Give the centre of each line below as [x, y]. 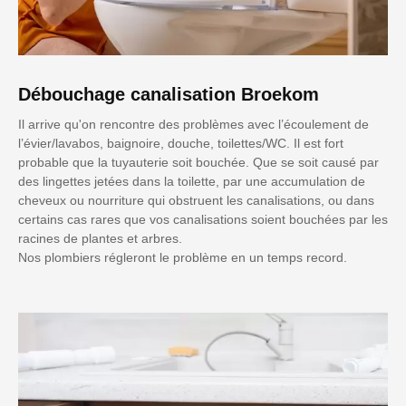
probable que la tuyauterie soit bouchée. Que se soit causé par [198, 162]
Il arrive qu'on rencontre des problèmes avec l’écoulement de [193, 124]
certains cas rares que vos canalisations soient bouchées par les [203, 219]
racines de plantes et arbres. [100, 238]
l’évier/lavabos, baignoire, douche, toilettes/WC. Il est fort [181, 143]
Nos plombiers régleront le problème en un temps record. [183, 257]
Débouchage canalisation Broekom [169, 94]
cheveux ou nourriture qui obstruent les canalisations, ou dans [196, 200]
